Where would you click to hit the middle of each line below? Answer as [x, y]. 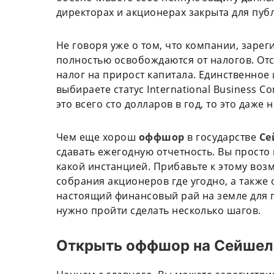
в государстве [223, 137]
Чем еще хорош [98, 137]
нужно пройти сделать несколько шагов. [160, 210]
